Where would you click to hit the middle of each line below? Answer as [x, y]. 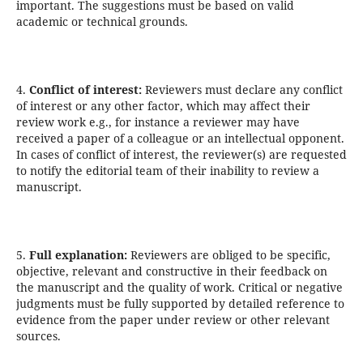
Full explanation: [76, 255]
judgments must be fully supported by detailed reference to [180, 304]
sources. [38, 336]
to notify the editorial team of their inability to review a [167, 171]
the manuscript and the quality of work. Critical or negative [179, 288]
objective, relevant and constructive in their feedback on [171, 271]
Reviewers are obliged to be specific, [228, 255]
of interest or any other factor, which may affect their [163, 106]
